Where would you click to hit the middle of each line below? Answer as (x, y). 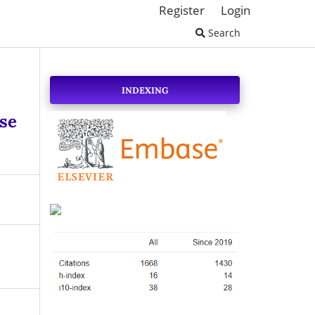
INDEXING (145, 90)
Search (223, 32)
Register (182, 10)
